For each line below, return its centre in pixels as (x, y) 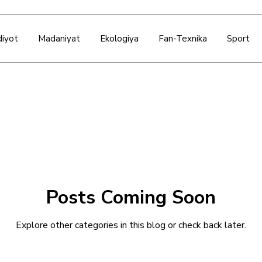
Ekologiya (120, 39)
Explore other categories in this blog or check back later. (131, 225)
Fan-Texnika (183, 39)
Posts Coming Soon (131, 197)
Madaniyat (59, 39)
